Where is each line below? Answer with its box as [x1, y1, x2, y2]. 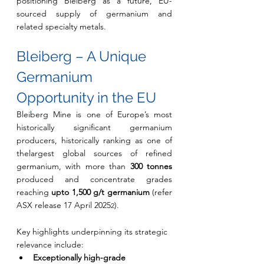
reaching [16, 187, 52, 197]
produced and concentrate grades [16, 174, 172, 184]
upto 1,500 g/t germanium [51, 187, 153, 197]
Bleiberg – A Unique [16, 48, 150, 65]
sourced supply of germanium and [16, 8, 172, 19]
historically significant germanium [16, 122, 172, 133]
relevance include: [16, 239, 84, 250]
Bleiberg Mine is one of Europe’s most [16, 109, 172, 120]
